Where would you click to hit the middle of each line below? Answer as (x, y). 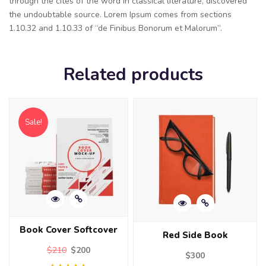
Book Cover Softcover (68, 230)
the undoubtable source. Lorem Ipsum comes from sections (120, 14)
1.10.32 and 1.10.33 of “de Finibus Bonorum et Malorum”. (115, 28)
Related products (133, 74)
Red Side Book (195, 235)
